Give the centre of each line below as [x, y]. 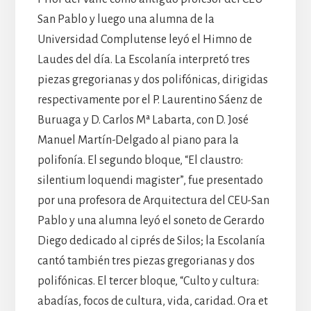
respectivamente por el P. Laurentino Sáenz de [150, 100]
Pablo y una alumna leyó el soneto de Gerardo [151, 220]
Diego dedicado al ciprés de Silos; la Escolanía [151, 241]
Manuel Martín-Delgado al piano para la [138, 140]
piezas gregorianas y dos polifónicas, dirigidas [152, 79]
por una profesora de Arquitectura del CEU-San [153, 200]
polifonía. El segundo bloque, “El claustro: [140, 160]
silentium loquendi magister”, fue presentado [150, 180]
